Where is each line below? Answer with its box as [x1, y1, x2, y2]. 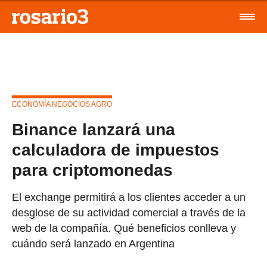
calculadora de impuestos [12, 141, 219, 159]
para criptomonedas [12, 161, 173, 179]
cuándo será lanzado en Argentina [12, 238, 175, 250]
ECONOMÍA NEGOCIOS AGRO [12, 100, 112, 108]
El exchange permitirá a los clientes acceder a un [12, 191, 246, 203]
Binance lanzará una [12, 120, 175, 139]
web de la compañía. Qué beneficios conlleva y [12, 222, 236, 234]
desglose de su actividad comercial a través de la [12, 207, 246, 219]
